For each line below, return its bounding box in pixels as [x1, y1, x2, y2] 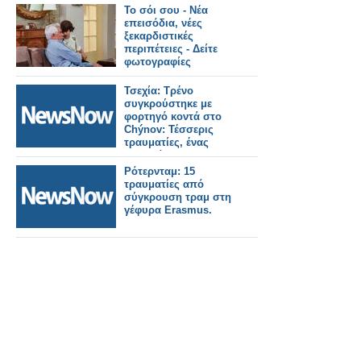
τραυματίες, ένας [124, 136, 209, 148]
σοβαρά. [124, 149, 167, 161]
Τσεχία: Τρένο [124, 85, 193, 97]
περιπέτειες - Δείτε [124, 43, 218, 55]
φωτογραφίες [124, 56, 191, 68]
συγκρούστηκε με [124, 98, 212, 110]
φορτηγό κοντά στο [124, 110, 222, 122]
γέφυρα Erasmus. [124, 204, 212, 216]
